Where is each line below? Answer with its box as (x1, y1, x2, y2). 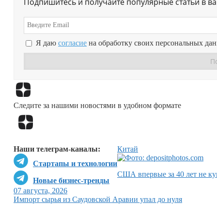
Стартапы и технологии (33, 159, 117, 168)
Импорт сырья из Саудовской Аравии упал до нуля (14, 195, 182, 204)
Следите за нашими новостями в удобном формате (14, 101, 181, 109)
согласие (58, 39, 87, 47)
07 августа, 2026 (14, 186, 67, 195)
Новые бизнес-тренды (33, 176, 109, 185)
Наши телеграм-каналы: (14, 145, 100, 154)
